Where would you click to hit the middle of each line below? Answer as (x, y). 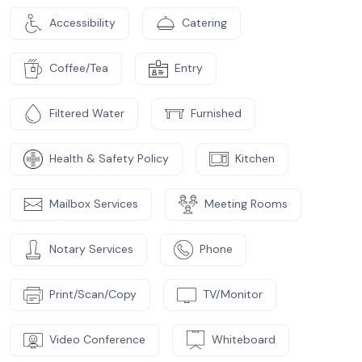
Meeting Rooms (246, 204)
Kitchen (255, 158)
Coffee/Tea (79, 68)
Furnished (216, 113)
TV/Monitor (233, 294)
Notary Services (91, 249)
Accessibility (82, 23)
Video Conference (97, 339)
